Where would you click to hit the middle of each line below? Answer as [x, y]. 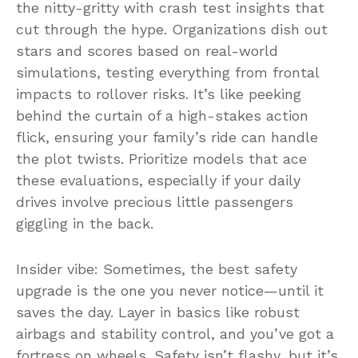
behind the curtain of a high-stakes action [162, 115]
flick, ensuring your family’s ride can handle [167, 137]
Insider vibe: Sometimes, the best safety [157, 268]
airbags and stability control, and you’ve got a [175, 333]
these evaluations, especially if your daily [158, 180]
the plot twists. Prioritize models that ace [161, 158]
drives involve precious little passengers [155, 201]
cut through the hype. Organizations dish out [172, 29]
